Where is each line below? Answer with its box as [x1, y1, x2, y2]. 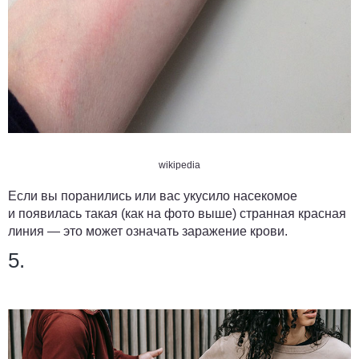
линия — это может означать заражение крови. [8, 224, 288, 239]
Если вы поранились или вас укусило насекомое [8, 189, 297, 204]
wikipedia [159, 159, 200, 171]
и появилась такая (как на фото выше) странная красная [8, 207, 346, 221]
